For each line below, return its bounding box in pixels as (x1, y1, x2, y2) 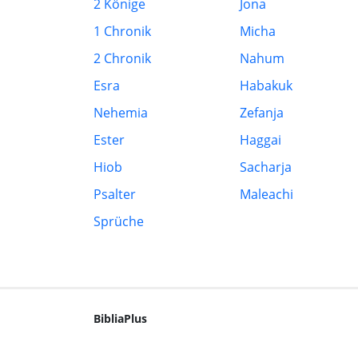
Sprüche (93, 213, 144, 230)
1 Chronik (93, 22, 151, 40)
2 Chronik (93, 50, 151, 67)
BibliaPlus (93, 310, 147, 326)
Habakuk (240, 77, 293, 94)
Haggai (240, 131, 282, 149)
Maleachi (240, 185, 294, 203)
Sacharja (240, 158, 292, 176)
